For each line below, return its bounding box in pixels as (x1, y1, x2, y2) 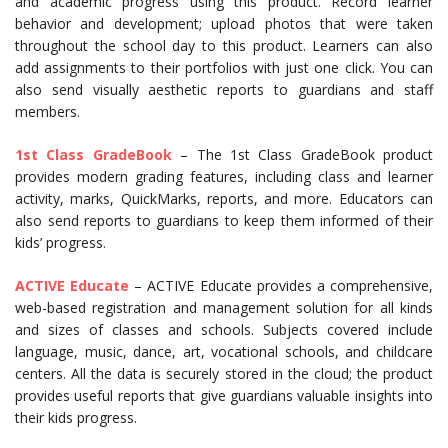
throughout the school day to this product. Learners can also (15, 36, 433, 55)
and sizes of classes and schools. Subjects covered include (15, 320, 433, 339)
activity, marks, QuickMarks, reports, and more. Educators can (15, 189, 433, 208)
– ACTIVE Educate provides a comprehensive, (129, 276, 434, 295)
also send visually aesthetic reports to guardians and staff (15, 80, 433, 99)
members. (15, 102, 80, 121)
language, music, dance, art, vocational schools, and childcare (15, 342, 433, 361)
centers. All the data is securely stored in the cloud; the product (15, 364, 433, 383)
